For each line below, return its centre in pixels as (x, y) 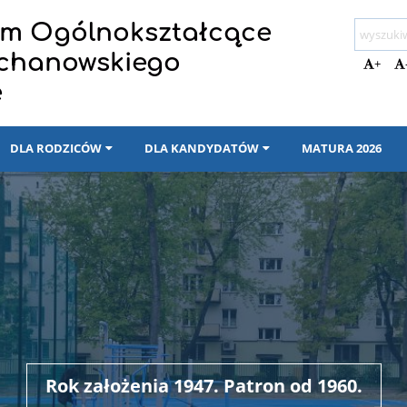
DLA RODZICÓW (55, 148)
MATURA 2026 (341, 148)
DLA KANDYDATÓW (201, 148)
